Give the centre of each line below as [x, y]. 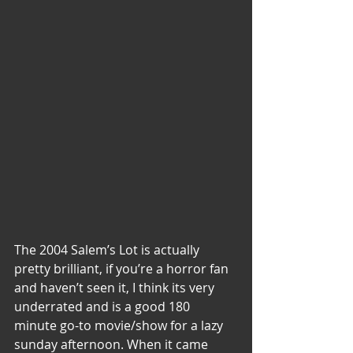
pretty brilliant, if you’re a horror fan [123, 269]
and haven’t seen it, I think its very [116, 288]
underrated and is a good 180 [104, 307]
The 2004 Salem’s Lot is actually [108, 250]
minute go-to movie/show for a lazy [120, 326]
